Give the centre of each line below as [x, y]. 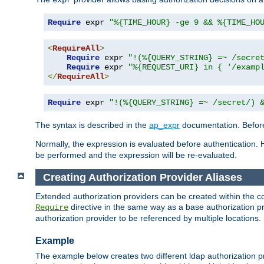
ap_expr [164, 125]
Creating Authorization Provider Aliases [142, 177]
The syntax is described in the [92, 125]
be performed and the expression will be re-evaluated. [136, 155]
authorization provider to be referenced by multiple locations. [148, 218]
